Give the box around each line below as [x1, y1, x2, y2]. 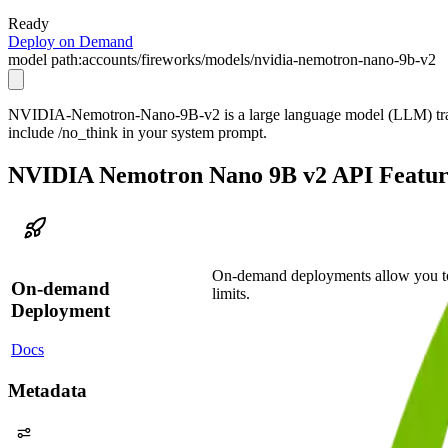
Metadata [8, 380, 87, 402]
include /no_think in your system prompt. [8, 123, 267, 141]
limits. [212, 284, 250, 302]
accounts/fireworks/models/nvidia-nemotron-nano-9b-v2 [82, 50, 436, 68]
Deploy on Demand [8, 32, 133, 50]
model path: [8, 50, 82, 68]
